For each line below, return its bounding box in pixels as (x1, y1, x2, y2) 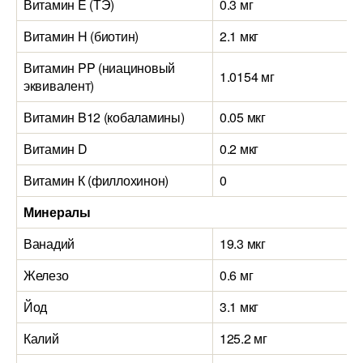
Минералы (23, 203, 91, 221)
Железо (23, 266, 69, 284)
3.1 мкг (220, 297, 259, 316)
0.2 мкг (220, 139, 259, 158)
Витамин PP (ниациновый (23, 58, 176, 77)
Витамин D (23, 139, 88, 158)
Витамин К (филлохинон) (23, 171, 169, 190)
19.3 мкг (220, 234, 266, 253)
